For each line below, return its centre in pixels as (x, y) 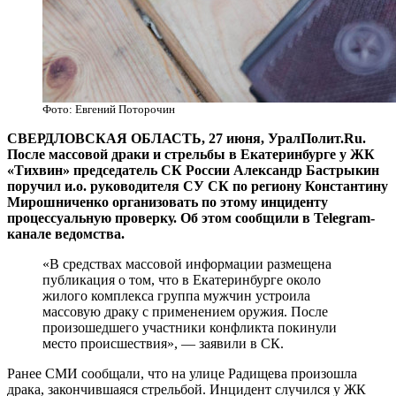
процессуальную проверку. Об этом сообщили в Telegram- (191, 218)
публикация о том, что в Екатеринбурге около (182, 280)
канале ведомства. (66, 234)
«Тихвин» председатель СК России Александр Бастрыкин (193, 171)
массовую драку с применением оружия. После (185, 312)
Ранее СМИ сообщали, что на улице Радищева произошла (182, 374)
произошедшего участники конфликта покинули (190, 328)
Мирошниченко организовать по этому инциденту (168, 202)
